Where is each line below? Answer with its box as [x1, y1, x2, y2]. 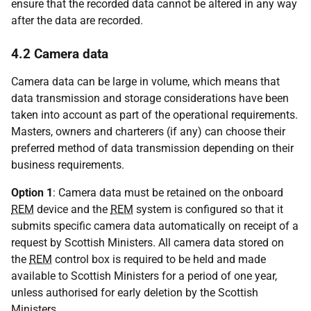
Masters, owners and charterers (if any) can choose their [11, 125, 285, 138]
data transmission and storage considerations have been [11, 92, 289, 105]
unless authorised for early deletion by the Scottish [11, 286, 258, 299]
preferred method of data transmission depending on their [11, 142, 294, 155]
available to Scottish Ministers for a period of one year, [11, 269, 277, 283]
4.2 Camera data [11, 46, 108, 62]
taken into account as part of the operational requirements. [11, 108, 298, 121]
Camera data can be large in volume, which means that [11, 75, 280, 88]
